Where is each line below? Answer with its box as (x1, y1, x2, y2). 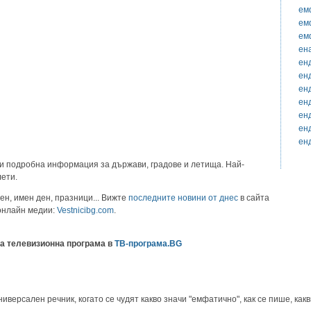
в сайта (238, 192, 269, 203)
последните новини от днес (128, 192, 238, 203)
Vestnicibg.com (57, 205, 114, 215)
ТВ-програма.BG (114, 238, 182, 249)
